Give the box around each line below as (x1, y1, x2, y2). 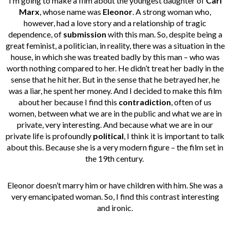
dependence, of (8, 29, 63, 40)
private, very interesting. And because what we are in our (17, 120, 213, 130)
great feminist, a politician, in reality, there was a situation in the (5, 41, 225, 51)
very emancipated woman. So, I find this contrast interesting (11, 191, 219, 202)
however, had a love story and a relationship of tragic (24, 18, 206, 28)
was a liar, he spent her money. (8, 86, 113, 96)
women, (8, 108, 37, 119)
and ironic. (97, 203, 133, 213)
